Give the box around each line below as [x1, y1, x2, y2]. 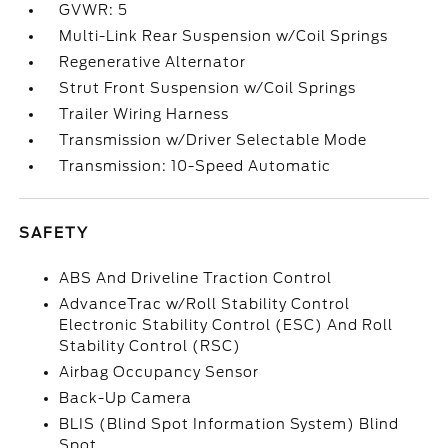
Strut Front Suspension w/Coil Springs [59, 80, 357, 96]
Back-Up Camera [59, 390, 193, 406]
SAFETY [19, 225, 90, 241]
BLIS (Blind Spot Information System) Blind [59, 416, 400, 432]
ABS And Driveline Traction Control [59, 270, 333, 286]
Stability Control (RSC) [59, 338, 242, 354]
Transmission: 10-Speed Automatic [59, 158, 332, 174]
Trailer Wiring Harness [59, 106, 230, 122]
